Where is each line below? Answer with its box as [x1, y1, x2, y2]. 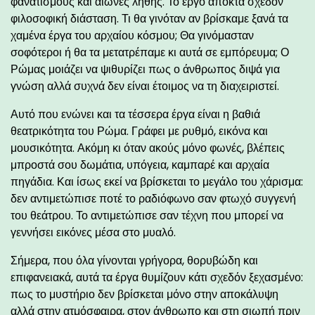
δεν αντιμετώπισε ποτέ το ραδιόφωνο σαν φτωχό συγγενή [11, 190, 296, 207]
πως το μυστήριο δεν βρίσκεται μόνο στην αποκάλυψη [11, 285, 278, 302]
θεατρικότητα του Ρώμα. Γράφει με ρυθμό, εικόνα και [11, 122, 268, 139]
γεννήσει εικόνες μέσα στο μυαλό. [11, 224, 176, 240]
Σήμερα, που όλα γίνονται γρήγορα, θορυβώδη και [11, 252, 258, 269]
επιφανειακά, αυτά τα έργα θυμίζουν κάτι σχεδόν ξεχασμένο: [11, 269, 303, 285]
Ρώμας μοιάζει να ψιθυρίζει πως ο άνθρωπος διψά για [11, 60, 280, 77]
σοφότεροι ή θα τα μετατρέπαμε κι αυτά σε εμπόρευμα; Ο [11, 44, 289, 60]
